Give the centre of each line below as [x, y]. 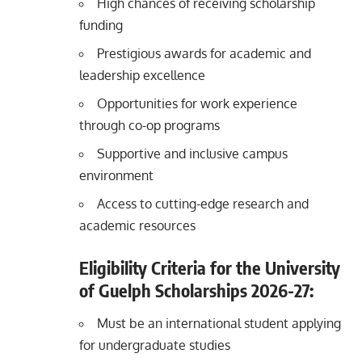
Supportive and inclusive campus [192, 153]
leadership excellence [142, 75]
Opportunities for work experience [197, 103]
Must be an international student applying [219, 324]
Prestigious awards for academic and [204, 53]
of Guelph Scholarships [165, 290]
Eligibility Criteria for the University [210, 267]
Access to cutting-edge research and [203, 203]
